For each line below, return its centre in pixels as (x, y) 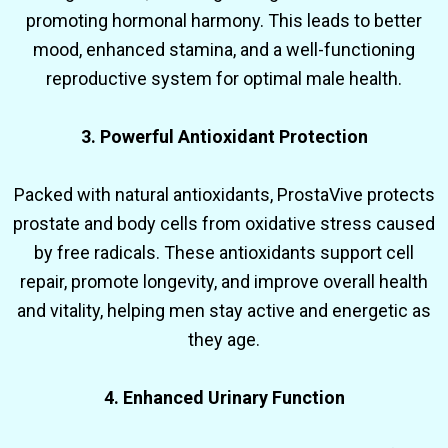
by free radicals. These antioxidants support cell (224, 252)
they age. (224, 339)
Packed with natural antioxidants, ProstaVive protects (224, 194)
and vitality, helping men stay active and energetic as (224, 310)
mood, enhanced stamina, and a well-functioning (224, 49)
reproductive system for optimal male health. (224, 78)
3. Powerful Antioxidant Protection (224, 136)
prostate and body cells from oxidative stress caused (224, 223)
